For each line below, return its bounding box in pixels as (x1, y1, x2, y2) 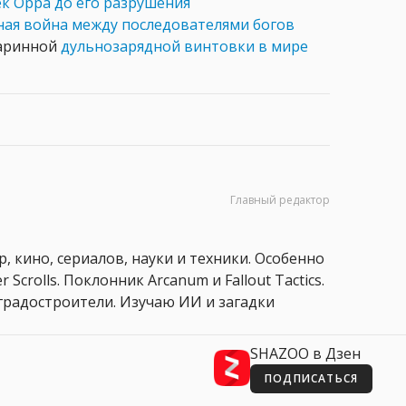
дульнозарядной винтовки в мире (61, 36, 308, 57)
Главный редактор (230, 192, 330, 208)
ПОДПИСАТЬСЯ (265, 371, 359, 387)
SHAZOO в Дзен (250, 343, 361, 364)
